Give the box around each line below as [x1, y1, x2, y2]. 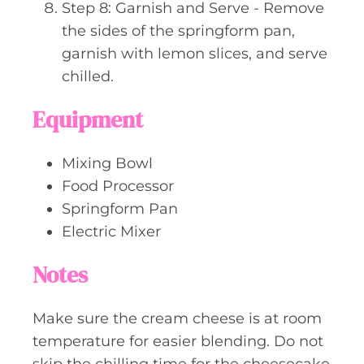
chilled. [62, 67, 114, 85]
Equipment [32, 103, 143, 135]
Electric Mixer [62, 222, 161, 240]
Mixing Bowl [62, 154, 153, 172]
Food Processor [62, 176, 174, 195]
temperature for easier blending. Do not [32, 331, 323, 350]
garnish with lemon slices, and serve [62, 44, 327, 63]
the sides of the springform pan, [62, 21, 295, 40]
